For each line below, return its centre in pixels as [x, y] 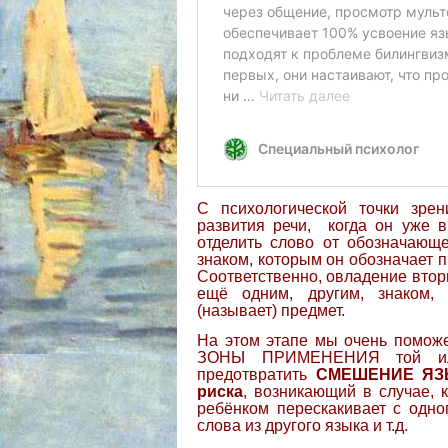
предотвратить [256, 374]
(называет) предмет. [271, 310]
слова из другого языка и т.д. [302, 425]
